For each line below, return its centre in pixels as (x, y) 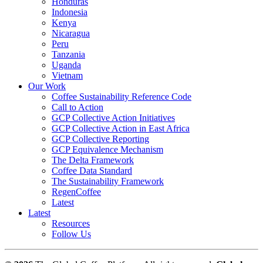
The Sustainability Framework (108, 181)
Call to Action (77, 107)
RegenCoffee (76, 192)
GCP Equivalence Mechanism (107, 150)
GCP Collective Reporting (100, 139)
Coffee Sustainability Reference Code (122, 97)
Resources (71, 224)
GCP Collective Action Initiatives (113, 118)
